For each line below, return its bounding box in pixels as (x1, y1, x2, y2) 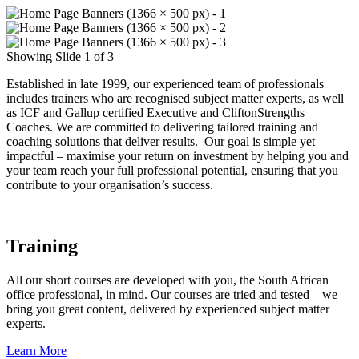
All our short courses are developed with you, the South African (6, 272, 329, 287)
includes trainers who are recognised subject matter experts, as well (6, 91, 344, 105)
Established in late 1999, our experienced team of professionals (6, 77, 324, 91)
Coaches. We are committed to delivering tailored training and (6, 120, 318, 134)
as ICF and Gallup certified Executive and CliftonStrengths (6, 106, 305, 119)
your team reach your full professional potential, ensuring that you (6, 163, 338, 177)
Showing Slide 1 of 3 (6, 50, 114, 63)
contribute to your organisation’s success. (6, 178, 213, 192)
